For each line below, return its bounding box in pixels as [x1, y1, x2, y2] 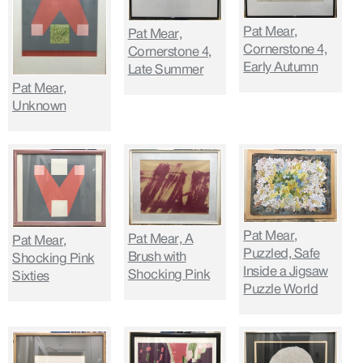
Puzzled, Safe [243, 242, 320, 264]
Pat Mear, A [127, 228, 194, 250]
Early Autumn [243, 56, 318, 78]
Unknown [12, 96, 66, 117]
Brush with [127, 246, 186, 267]
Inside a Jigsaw [243, 260, 328, 282]
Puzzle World [243, 278, 318, 300]
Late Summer [127, 58, 204, 80]
